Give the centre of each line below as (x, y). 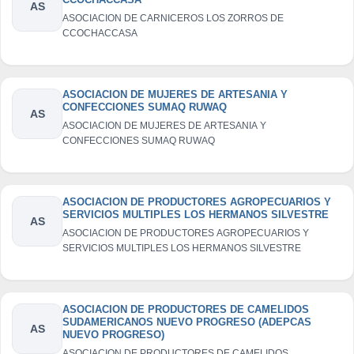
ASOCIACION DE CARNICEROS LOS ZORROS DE (173, 18)
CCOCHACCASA (100, 33)
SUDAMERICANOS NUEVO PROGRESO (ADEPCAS (187, 322)
